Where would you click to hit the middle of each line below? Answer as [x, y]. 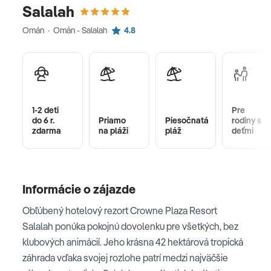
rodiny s [247, 120]
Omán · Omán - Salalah [66, 30]
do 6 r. [43, 120]
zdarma [47, 130]
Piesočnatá [187, 120]
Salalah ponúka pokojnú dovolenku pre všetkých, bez [130, 226]
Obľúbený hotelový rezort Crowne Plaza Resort [120, 210]
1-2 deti [45, 110]
